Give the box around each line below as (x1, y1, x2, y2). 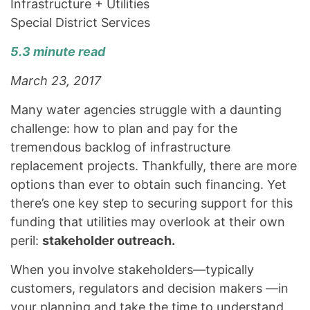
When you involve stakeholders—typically (10, 262, 254, 277)
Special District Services (10, 15, 150, 30)
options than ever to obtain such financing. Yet (10, 177, 286, 192)
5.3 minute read (10, 44, 105, 59)
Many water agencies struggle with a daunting (10, 102, 282, 117)
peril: (10, 233, 42, 248)
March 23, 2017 (10, 73, 101, 88)
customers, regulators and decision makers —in (10, 281, 289, 295)
